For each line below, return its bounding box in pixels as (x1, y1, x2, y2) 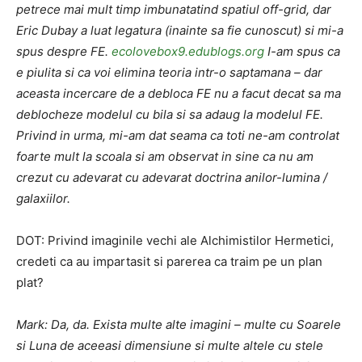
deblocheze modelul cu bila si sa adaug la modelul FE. (16, 107, 323, 122)
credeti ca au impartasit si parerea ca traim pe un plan (16, 254, 322, 269)
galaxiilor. (16, 191, 70, 206)
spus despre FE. (16, 44, 112, 59)
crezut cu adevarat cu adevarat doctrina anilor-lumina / (16, 170, 327, 185)
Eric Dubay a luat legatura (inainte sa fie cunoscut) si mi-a (16, 23, 343, 38)
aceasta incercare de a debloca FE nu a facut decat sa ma (16, 86, 341, 101)
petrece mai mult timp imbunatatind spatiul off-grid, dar (16, 2, 331, 17)
